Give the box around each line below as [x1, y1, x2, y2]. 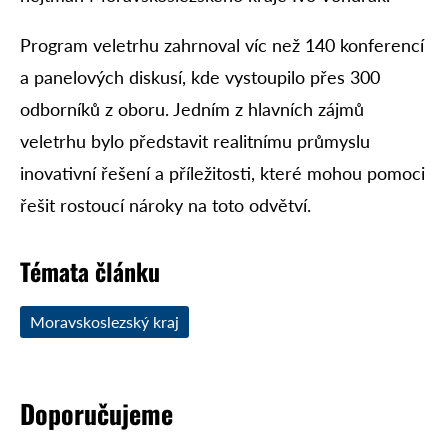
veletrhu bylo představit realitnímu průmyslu [20, 130, 370, 152]
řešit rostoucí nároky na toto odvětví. [20, 194, 311, 216]
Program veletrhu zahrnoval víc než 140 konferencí [20, 34, 424, 56]
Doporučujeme [20, 394, 173, 433]
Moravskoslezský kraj [30, 312, 179, 331]
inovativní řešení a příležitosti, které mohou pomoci [20, 162, 425, 184]
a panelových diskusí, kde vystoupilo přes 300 [20, 66, 380, 88]
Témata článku [20, 253, 160, 289]
